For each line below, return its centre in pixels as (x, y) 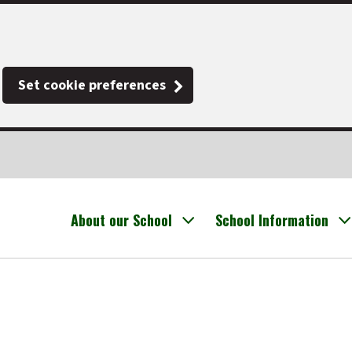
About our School (121, 220)
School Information (272, 220)
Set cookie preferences (92, 85)
